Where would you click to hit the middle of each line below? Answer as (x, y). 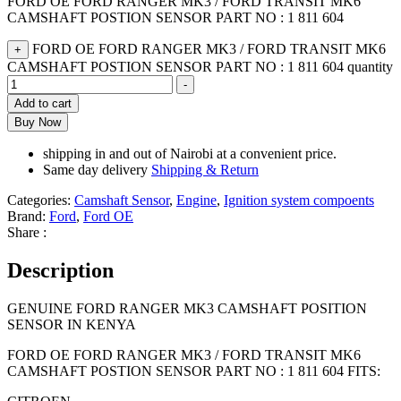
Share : (27, 233)
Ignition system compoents (299, 200)
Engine (196, 200)
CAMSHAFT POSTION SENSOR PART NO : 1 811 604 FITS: (194, 371)
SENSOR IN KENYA (72, 325)
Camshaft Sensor (122, 200)
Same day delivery (97, 170)
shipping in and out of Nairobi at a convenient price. (190, 154)
